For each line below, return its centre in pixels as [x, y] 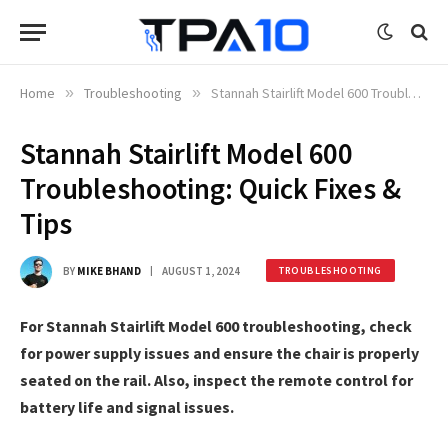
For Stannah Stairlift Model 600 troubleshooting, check [216, 326]
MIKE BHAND [109, 270]
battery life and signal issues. [127, 407]
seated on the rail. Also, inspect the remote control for [216, 380]
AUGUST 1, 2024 [201, 270]
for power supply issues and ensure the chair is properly [219, 353]
